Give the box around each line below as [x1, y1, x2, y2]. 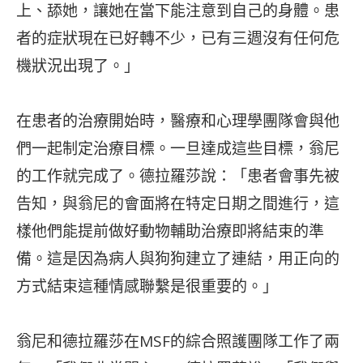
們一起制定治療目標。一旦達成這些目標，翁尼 [16, 137, 340, 159]
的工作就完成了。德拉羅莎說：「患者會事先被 [16, 164, 340, 186]
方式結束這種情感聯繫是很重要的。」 [16, 275, 278, 297]
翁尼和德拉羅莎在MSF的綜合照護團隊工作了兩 [16, 330, 340, 352]
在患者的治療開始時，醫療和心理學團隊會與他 [16, 109, 340, 131]
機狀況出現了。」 [16, 54, 139, 76]
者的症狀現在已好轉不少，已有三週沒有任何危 [16, 27, 340, 49]
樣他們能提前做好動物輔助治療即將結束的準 [16, 220, 324, 241]
